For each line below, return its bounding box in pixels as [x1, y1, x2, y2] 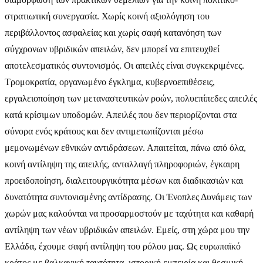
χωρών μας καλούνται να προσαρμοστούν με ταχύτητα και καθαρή [5, 208, 254, 218]
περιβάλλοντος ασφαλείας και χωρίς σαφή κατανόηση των [5, 27, 221, 38]
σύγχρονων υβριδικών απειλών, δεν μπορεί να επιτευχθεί [5, 43, 220, 54]
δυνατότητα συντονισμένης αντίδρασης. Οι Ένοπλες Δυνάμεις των [5, 191, 252, 202]
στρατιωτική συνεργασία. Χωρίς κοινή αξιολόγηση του [5, 11, 210, 21]
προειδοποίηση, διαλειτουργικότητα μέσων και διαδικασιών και [5, 175, 243, 186]
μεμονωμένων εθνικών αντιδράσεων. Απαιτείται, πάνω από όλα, [5, 142, 246, 153]
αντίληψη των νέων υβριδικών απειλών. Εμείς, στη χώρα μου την [5, 224, 249, 235]
